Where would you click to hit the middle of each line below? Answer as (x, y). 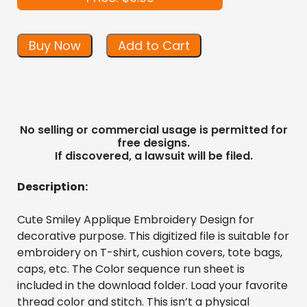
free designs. (153, 143)
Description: (52, 186)
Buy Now (55, 45)
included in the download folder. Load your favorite (152, 285)
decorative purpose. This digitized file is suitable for (153, 236)
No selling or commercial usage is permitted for (23, 130)
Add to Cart (154, 45)
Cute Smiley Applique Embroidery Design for (136, 219)
